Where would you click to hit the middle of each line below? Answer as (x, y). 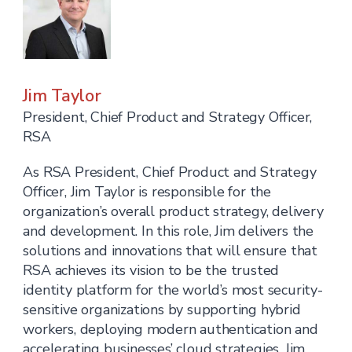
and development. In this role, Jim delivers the (169, 231)
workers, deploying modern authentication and (170, 329)
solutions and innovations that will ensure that (170, 251)
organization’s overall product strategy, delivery (173, 211)
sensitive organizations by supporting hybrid (162, 310)
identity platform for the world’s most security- (173, 290)
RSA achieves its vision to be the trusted (151, 270)
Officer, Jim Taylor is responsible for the (147, 192)
